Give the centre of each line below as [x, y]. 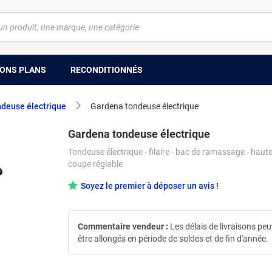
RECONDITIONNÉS [107, 70]
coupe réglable [95, 164]
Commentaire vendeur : [123, 226]
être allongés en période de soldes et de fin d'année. [173, 238]
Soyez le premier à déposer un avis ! [150, 186]
